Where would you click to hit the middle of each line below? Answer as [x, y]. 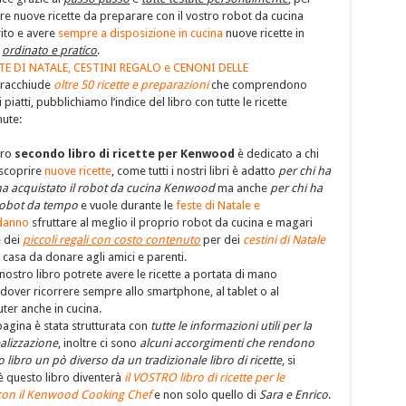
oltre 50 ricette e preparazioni [131, 84]
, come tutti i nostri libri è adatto [195, 170]
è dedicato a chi [277, 153]
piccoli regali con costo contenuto [112, 239]
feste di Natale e [218, 205]
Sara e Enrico [294, 394]
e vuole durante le [127, 205]
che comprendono [258, 84]
